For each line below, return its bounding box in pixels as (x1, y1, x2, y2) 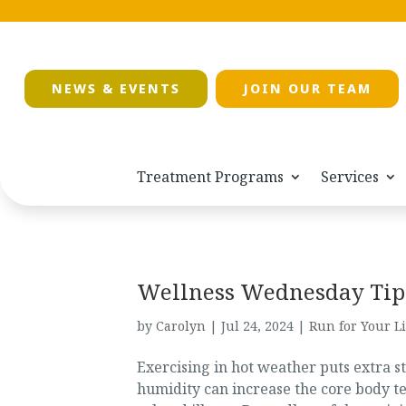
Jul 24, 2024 (220, 317, 294, 335)
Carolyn (155, 317, 206, 335)
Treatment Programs (137, 167, 284, 188)
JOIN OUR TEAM (242, 80, 372, 98)
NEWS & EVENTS (51, 80, 180, 98)
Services (321, 167, 379, 188)
